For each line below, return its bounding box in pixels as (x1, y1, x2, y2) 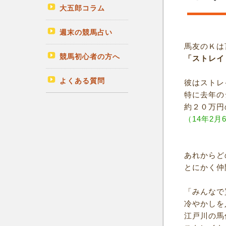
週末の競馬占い (59, 28, 112, 36)
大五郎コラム (59, 4, 105, 12)
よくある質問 (59, 77, 105, 85)
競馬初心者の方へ (59, 52, 120, 61)
